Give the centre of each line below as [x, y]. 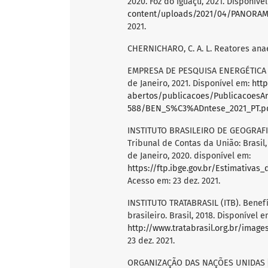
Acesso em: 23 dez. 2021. [174, 181]
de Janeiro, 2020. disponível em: [189, 156]
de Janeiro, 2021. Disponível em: [190, 84]
